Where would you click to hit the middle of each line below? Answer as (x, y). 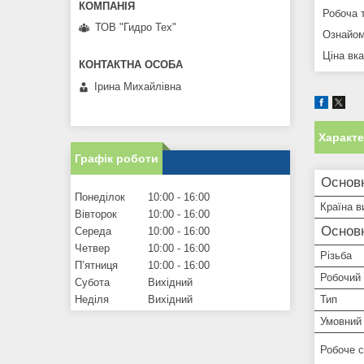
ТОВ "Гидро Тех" (136, 28)
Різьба (336, 255)
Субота (92, 282)
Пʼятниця (96, 265)
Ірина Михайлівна (138, 86)
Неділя (92, 299)
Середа (93, 231)
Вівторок (96, 214)
